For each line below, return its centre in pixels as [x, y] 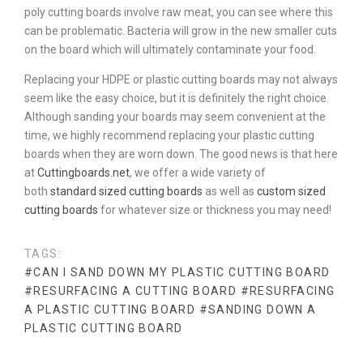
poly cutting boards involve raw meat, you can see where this [179, 13]
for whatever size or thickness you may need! [215, 210]
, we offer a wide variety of [198, 173]
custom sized [291, 192]
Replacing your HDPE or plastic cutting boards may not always [181, 80]
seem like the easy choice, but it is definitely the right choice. [177, 98]
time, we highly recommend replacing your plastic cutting [169, 136]
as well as [230, 192]
